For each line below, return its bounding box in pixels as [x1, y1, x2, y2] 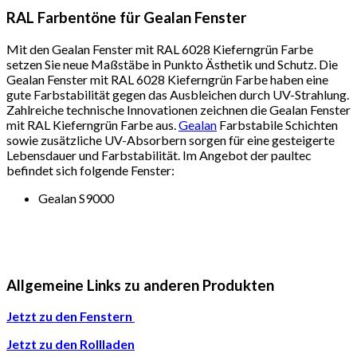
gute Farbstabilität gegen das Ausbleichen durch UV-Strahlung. [6, 86, 349, 102]
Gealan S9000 [38, 190, 114, 206]
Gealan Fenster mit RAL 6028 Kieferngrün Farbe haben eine [6, 71, 328, 87]
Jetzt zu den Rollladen [6, 336, 135, 352]
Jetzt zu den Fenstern [6, 308, 135, 324]
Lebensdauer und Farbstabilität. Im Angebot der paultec [6, 147, 312, 163]
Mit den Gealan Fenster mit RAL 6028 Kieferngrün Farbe [6, 41, 313, 57]
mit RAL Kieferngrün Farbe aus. [6, 116, 178, 132]
